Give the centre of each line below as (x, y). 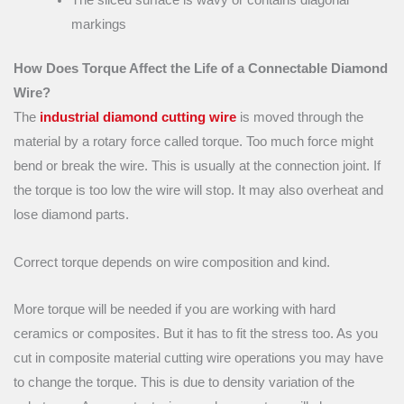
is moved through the (300, 118)
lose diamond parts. (73, 215)
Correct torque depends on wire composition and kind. (174, 262)
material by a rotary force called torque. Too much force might (193, 142)
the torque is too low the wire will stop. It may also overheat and (198, 191)
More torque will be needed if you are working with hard (174, 310)
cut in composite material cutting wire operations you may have (198, 358)
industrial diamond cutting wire (138, 118)
